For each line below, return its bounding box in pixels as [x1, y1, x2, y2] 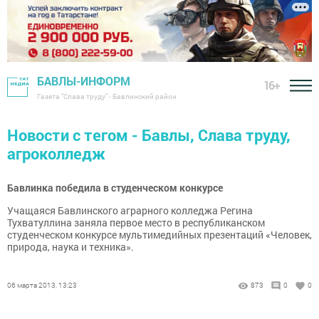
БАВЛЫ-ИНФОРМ [37, 73, 130, 89]
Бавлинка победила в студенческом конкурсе [7, 181, 223, 195]
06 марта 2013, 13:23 [7, 281, 77, 291]
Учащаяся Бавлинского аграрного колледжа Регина [7, 204, 253, 218]
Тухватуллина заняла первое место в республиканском [7, 216, 265, 230]
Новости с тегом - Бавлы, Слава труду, [7, 125, 291, 146]
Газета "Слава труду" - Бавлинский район [37, 92, 177, 102]
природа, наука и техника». [7, 240, 134, 254]
